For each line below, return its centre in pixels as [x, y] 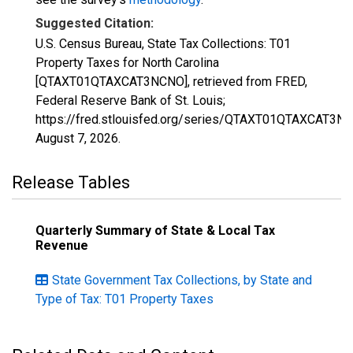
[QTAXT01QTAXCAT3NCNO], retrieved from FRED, [171, 82]
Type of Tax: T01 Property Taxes [124, 299]
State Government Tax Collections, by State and [182, 280]
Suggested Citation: [95, 23]
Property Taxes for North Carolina [127, 63]
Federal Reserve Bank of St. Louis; [130, 100]
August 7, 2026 [77, 138]
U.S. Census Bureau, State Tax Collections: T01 [163, 44]
